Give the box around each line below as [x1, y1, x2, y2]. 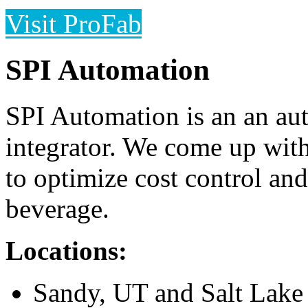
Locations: [5, 236, 127, 266]
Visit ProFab [5, 9, 142, 39]
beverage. [5, 194, 109, 224]
